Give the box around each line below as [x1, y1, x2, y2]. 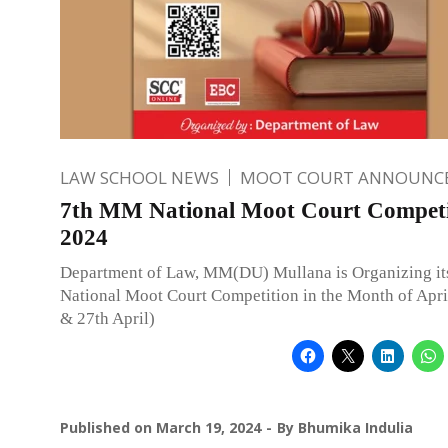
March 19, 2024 [156, 417, 261, 437]
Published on [60, 417, 156, 437]
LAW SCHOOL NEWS [60, 165, 219, 189]
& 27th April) [60, 308, 155, 328]
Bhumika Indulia [298, 417, 413, 437]
